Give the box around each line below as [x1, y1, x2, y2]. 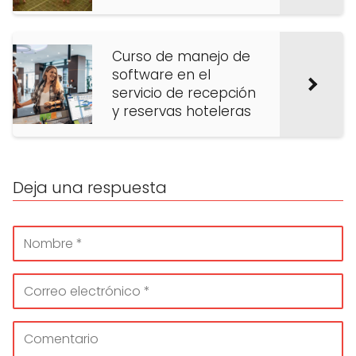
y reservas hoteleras [112, 102, 251, 122]
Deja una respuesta [13, 176, 167, 199]
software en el [112, 65, 211, 85]
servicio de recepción [112, 83, 256, 103]
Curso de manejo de [112, 47, 250, 67]
